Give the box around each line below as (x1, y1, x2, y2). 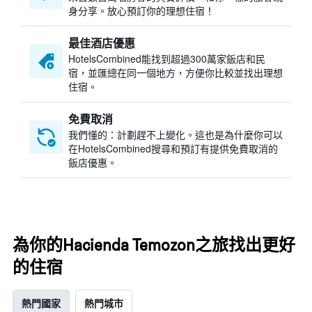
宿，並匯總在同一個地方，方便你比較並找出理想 (68, 65, 283, 79)
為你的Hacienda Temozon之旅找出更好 (13, 235, 295, 255)
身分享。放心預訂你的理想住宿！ (68, 3, 214, 17)
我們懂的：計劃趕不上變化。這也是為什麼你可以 (68, 127, 283, 141)
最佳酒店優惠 (68, 35, 135, 51)
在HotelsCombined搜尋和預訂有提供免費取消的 (68, 141, 278, 155)
